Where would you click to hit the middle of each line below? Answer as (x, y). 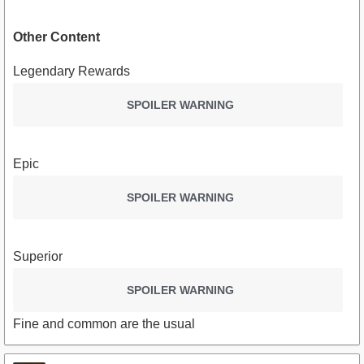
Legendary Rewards (71, 71)
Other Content (56, 37)
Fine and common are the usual (104, 324)
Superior (38, 257)
